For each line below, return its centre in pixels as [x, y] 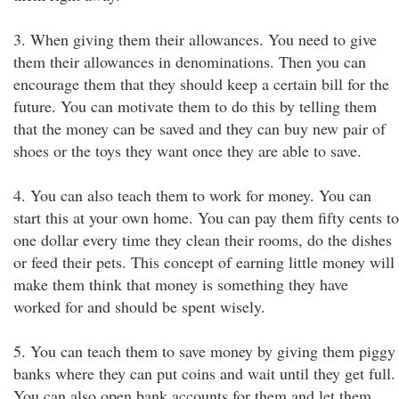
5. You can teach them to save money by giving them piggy [204, 351]
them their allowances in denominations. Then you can [190, 61]
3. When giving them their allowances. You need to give [195, 39]
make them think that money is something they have [181, 284]
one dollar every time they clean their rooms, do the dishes [203, 240]
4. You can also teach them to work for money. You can [192, 195]
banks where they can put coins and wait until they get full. [204, 373]
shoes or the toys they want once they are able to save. [187, 151]
